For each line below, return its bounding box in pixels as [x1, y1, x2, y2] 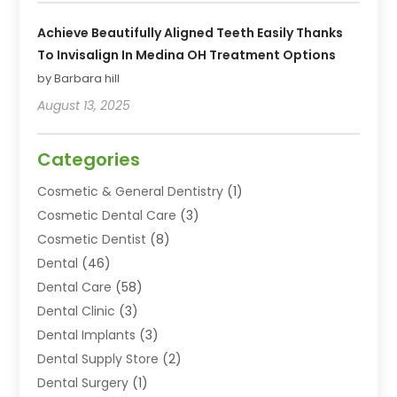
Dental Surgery [37, 373, 129, 392]
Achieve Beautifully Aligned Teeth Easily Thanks [37, 23, 344, 42]
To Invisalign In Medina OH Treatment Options [37, 45, 337, 64]
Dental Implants [37, 325, 136, 344]
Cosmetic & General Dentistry [37, 182, 224, 200]
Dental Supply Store [37, 349, 160, 368]
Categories [37, 146, 141, 172]
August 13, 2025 [37, 96, 131, 114]
